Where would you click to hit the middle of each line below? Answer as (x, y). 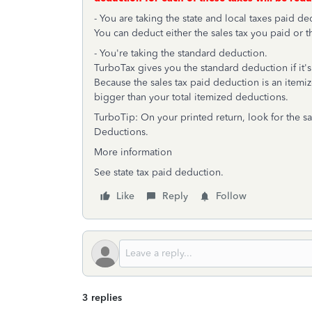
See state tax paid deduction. (159, 172)
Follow (231, 196)
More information (133, 152)
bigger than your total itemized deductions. (191, 97)
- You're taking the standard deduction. (181, 53)
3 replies (102, 298)
